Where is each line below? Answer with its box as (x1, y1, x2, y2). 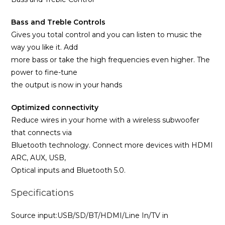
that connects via (11, 128, 72, 137)
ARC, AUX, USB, (11, 153, 66, 162)
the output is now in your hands (11, 80, 123, 89)
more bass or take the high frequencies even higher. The (11, 55, 210, 64)
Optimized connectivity (11, 103, 99, 112)
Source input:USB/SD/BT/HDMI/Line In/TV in (11, 211, 169, 220)
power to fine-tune (11, 68, 78, 77)
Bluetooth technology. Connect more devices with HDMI (11, 141, 213, 150)
